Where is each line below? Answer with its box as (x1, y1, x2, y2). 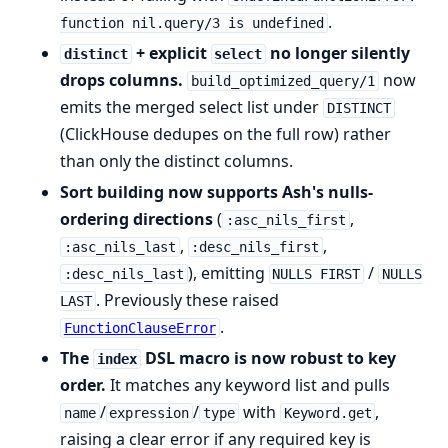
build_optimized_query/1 (190, 72, 375, 89)
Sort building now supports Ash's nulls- (60, 180, 373, 203)
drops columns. (60, 68, 183, 91)
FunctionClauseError (63, 319, 216, 336)
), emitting (187, 261, 269, 284)
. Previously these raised (95, 288, 279, 311)
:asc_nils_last (63, 238, 176, 255)
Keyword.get (283, 404, 372, 421)
